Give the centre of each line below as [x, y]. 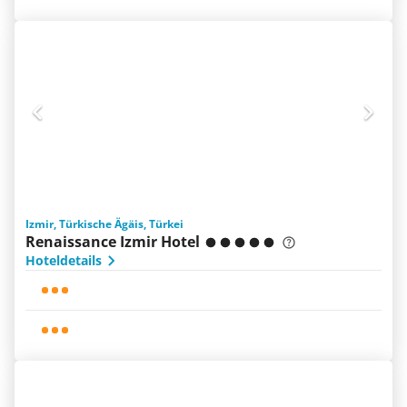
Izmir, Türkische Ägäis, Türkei [104, 224]
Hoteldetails [64, 260]
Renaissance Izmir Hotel [113, 242]
